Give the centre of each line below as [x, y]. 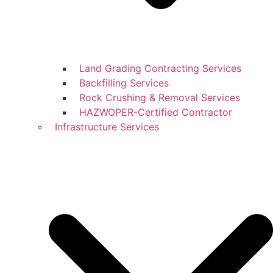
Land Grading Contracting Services [160, 68]
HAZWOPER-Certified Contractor [156, 112]
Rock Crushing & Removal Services [160, 97]
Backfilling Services [124, 83]
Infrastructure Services [107, 126]
